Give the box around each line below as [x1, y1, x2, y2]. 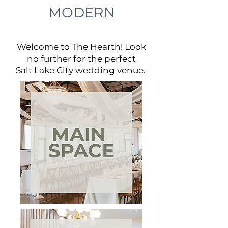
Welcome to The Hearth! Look [17, 42, 146, 52]
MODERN [48, 4, 115, 21]
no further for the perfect [27, 53, 136, 64]
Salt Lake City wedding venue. [15, 65, 148, 75]
